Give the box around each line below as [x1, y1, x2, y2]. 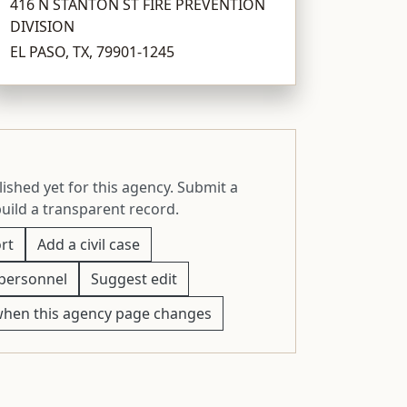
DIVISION [10, 15, 75, 36]
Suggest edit [90, 268, 177, 289]
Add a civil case [36, 233, 140, 254]
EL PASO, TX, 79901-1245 [10, 41, 175, 62]
